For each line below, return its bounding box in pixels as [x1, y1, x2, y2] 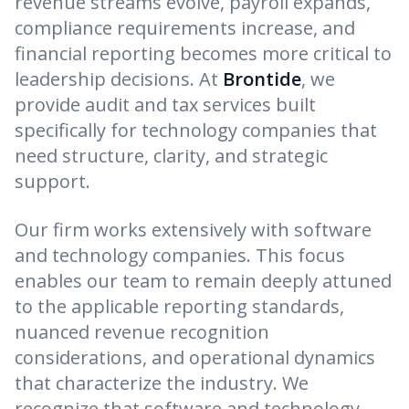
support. [15, 169, 90, 194]
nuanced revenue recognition [15, 320, 269, 344]
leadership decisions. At [15, 67, 223, 91]
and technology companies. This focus [15, 243, 345, 267]
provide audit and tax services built [15, 92, 316, 117]
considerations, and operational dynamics [15, 345, 375, 370]
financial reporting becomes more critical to [15, 41, 392, 66]
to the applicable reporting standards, [15, 294, 344, 319]
